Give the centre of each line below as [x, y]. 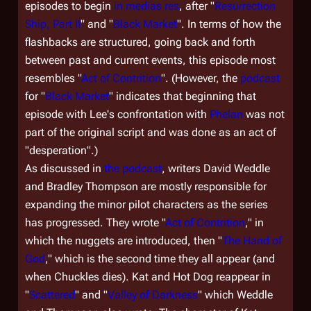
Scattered [52, 295]
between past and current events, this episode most [150, 60]
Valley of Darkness [153, 295]
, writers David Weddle [216, 168]
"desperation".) [61, 150]
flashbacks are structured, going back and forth [140, 42]
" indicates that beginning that [183, 96]
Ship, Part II [53, 24]
